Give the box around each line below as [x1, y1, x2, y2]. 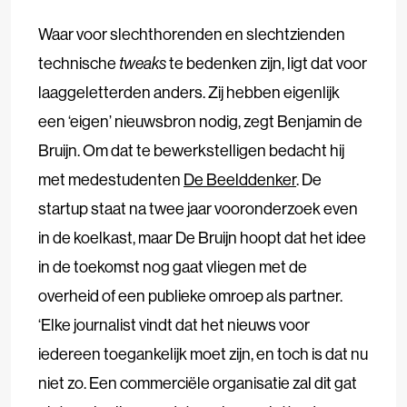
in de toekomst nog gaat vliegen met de [38, 255, 307, 277]
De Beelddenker [184, 168, 296, 190]
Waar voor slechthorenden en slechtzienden [38, 23, 345, 45]
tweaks [119, 52, 169, 74]
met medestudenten [38, 168, 184, 190]
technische [38, 52, 119, 74]
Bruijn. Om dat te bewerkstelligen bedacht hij [38, 139, 344, 161]
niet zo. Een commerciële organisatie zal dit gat [38, 372, 357, 393]
